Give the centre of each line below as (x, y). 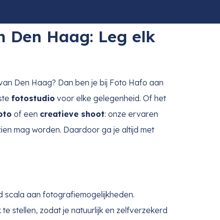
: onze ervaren (131, 114)
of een (26, 114)
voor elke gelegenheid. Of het (110, 98)
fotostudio (33, 98)
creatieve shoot (72, 114)
